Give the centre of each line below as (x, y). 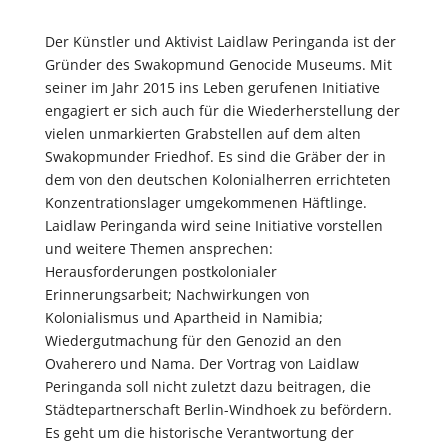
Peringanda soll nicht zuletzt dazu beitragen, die (207, 386)
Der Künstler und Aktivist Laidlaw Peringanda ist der (220, 41)
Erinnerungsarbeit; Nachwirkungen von (177, 294)
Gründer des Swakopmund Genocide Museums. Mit (218, 64)
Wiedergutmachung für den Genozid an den (193, 340)
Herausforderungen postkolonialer (160, 271)
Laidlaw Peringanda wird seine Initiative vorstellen (213, 225)
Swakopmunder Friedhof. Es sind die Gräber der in (215, 156)
